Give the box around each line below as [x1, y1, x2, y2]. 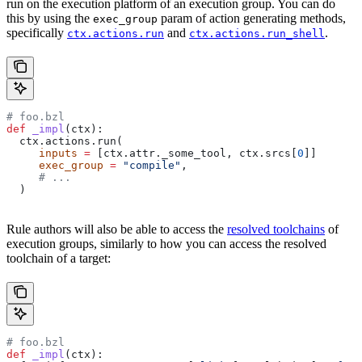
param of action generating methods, [158, 11, 346, 25]
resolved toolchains [227, 221, 325, 236]
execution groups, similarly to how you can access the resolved [6, 236, 326, 250]
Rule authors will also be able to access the [6, 221, 227, 236]
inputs [6, 146, 78, 159]
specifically [6, 25, 67, 40]
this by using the [6, 11, 93, 25]
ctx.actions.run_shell [189, 27, 325, 40]
